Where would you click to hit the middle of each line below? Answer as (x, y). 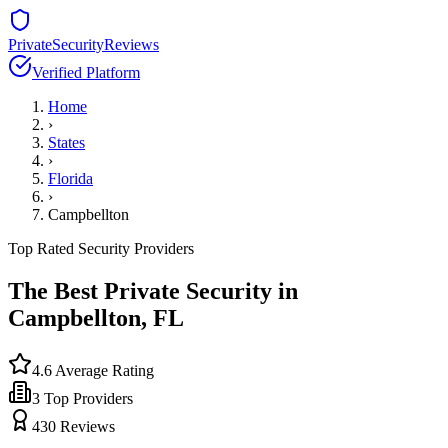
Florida (70, 178)
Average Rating (103, 370)
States (66, 142)
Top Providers (86, 398)
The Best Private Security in (153, 290)
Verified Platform (86, 72)
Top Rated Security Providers (101, 248)
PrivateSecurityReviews (83, 44)
